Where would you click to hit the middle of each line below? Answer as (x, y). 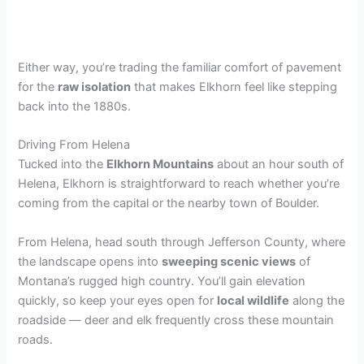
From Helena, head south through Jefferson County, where (182, 242)
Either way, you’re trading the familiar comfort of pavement (180, 68)
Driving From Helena (74, 145)
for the (38, 87)
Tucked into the (63, 165)
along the (317, 300)
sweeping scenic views (229, 261)
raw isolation (95, 87)
